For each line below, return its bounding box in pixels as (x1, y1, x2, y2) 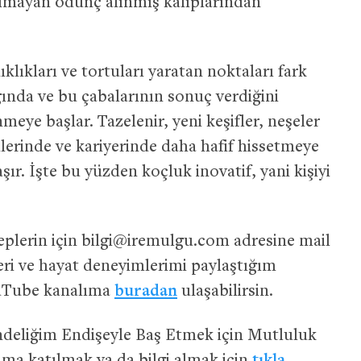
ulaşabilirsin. (177, 283, 273, 301)
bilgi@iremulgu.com (81, 233, 230, 251)
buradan (114, 283, 177, 301)
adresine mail (230, 233, 330, 251)
